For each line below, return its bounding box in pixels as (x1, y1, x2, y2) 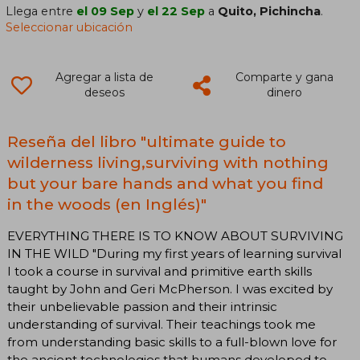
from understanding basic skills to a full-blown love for (7, 334, 337, 350)
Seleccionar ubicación (6, 20, 133, 35)
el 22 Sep (147, 4, 206, 19)
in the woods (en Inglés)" (7, 194, 207, 215)
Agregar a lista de (55, 70, 153, 85)
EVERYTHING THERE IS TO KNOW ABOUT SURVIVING (7, 228, 343, 244)
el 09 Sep (76, 4, 135, 19)
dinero (266, 85, 302, 100)
